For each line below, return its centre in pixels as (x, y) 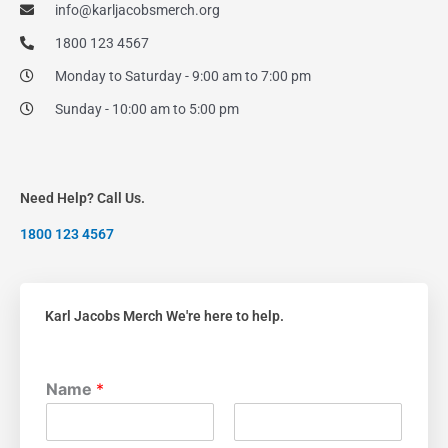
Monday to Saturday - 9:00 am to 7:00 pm (182, 76)
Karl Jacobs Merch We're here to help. (164, 316)
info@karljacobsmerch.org (137, 10)
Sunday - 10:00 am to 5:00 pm (146, 109)
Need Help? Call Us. (82, 198)
